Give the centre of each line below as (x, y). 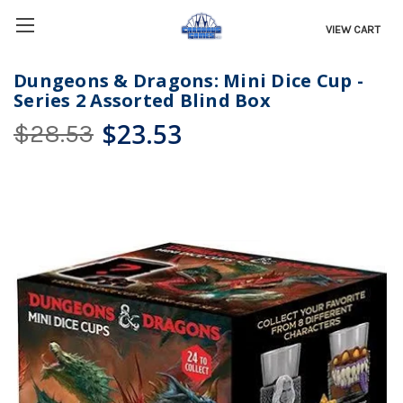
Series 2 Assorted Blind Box (142, 101)
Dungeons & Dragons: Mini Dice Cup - (188, 81)
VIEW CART (354, 29)
